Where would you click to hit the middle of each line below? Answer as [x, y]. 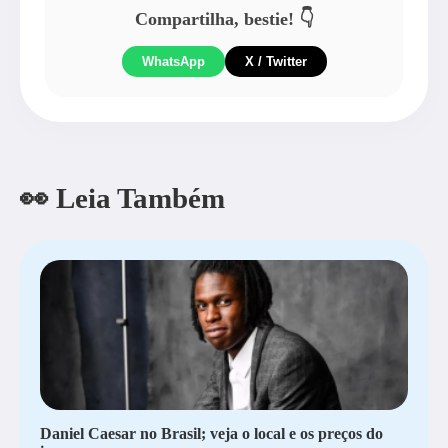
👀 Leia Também [122, 198]
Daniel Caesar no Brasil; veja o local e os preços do [211, 433]
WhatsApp [173, 61]
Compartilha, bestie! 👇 [224, 19]
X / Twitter [275, 61]
